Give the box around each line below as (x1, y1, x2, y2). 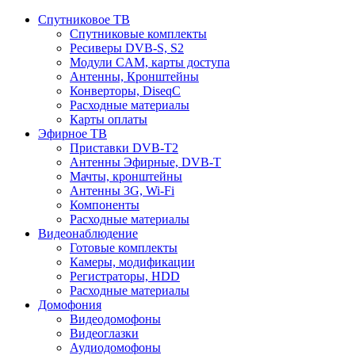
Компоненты (70, 198, 139, 212)
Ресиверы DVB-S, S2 (70, 41, 184, 55)
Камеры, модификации (70, 255, 195, 269)
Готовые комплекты (70, 241, 177, 254)
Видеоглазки (70, 326, 139, 340)
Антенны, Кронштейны (70, 70, 199, 83)
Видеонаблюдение (38, 227, 138, 240)
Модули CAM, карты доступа (70, 55, 230, 69)
